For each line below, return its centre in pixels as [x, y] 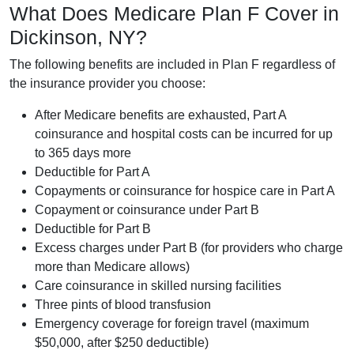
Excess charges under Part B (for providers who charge [189, 247]
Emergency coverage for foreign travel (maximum [172, 323]
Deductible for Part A [92, 171]
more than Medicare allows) [112, 266]
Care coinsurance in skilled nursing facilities [158, 285]
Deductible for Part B [93, 228]
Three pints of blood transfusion [123, 304]
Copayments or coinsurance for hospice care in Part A [185, 190]
